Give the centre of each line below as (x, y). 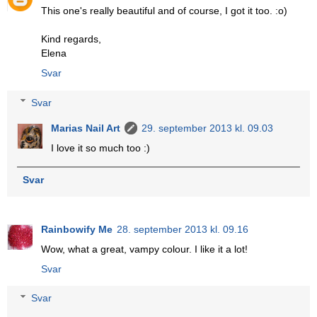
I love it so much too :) (101, 148)
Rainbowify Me (77, 229)
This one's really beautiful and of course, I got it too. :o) (164, 11)
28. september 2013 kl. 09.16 (183, 229)
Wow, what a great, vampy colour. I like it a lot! (144, 249)
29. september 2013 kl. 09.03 (208, 128)
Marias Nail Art (86, 128)
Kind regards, (71, 39)
